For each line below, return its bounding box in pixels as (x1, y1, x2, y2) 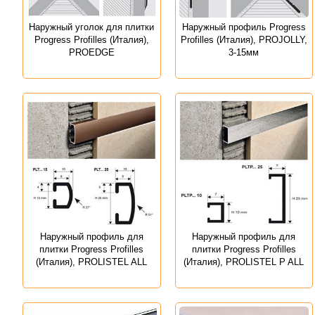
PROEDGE (68, 47, 115, 58)
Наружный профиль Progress (181, 22, 306, 33)
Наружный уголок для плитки (29, 22, 155, 33)
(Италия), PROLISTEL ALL (36, 256, 148, 267)
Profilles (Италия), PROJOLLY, (180, 34, 307, 46)
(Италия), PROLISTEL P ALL (184, 256, 304, 267)
